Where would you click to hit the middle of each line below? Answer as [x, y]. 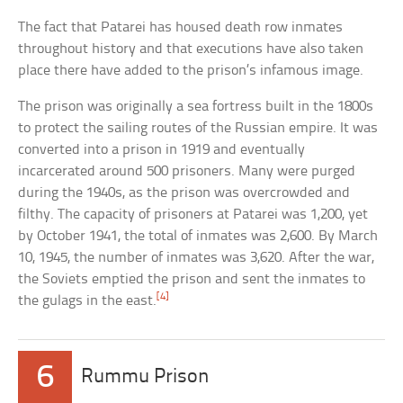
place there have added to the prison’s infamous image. [191, 70]
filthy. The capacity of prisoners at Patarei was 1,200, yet [193, 214]
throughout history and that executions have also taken [191, 49]
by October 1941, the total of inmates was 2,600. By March [198, 236]
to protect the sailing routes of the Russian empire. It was [198, 128]
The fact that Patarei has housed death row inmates [181, 27]
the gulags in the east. [88, 300]
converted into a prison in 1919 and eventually [162, 149]
